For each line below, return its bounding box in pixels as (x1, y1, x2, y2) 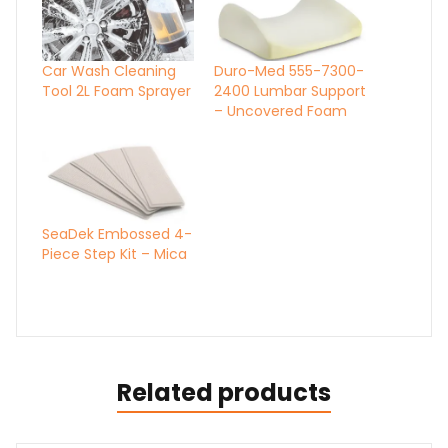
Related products (117, 376, 331, 410)
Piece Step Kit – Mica (42, 244, 187, 265)
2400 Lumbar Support (214, 81, 366, 102)
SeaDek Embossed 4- (42, 224, 192, 245)
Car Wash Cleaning (42, 61, 176, 82)
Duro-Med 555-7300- (214, 61, 364, 82)
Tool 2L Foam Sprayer (42, 81, 191, 102)
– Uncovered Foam (214, 101, 347, 122)
